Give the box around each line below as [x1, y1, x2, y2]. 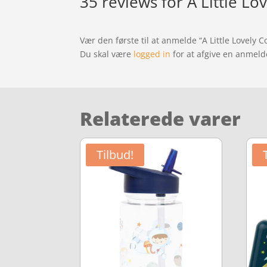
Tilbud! [97, 147, 134, 163]
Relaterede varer [80, 106, 241, 132]
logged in [133, 48, 171, 60]
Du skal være [80, 48, 134, 60]
